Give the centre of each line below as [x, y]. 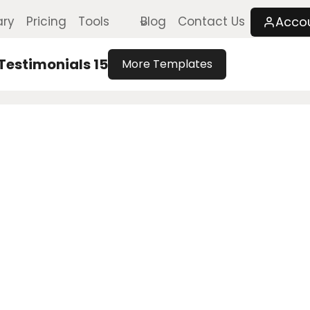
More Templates [167, 64]
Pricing [47, 22]
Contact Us [211, 22]
